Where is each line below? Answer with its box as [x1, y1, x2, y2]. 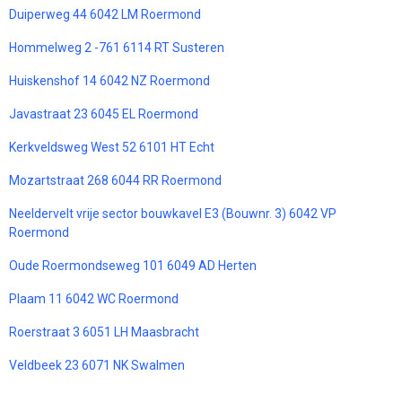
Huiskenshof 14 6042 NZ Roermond [9, 74, 210, 89]
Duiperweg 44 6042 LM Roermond [9, 7, 201, 22]
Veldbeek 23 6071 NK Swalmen [9, 358, 185, 373]
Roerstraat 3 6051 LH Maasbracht [9, 325, 199, 340]
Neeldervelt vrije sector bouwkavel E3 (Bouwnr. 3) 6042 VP [9, 206, 336, 222]
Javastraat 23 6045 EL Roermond [9, 107, 198, 122]
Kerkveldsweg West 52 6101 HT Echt [9, 140, 214, 155]
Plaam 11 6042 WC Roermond [9, 292, 179, 307]
